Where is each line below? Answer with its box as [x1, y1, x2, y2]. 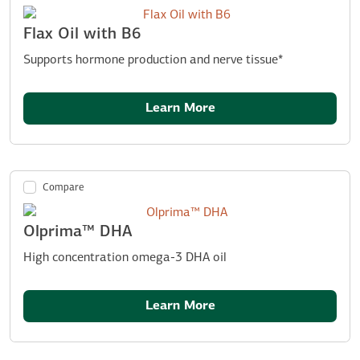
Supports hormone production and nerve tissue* [23, 53, 283, 67]
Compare [43, 182, 85, 193]
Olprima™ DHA [23, 223, 133, 240]
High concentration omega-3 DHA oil [23, 251, 227, 264]
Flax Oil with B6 [23, 26, 141, 43]
